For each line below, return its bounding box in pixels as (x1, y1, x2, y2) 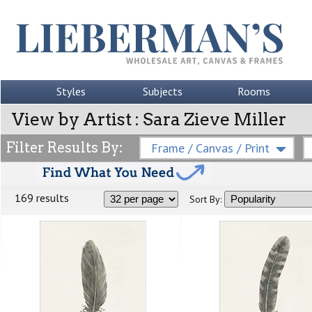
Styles (56, 84, 86, 98)
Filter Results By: (6, 139, 123, 156)
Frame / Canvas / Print (151, 140, 270, 156)
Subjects (142, 84, 182, 98)
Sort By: (189, 193, 221, 205)
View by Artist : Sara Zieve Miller (12, 109, 286, 130)
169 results (15, 191, 69, 205)
